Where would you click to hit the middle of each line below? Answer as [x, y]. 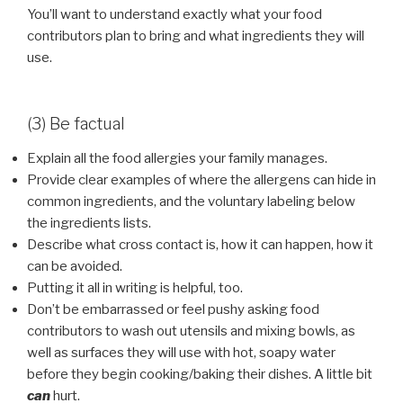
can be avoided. [75, 266]
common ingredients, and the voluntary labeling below [191, 201]
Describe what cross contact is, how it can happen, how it [200, 244]
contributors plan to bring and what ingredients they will [196, 36]
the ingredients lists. [89, 223]
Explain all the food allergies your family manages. [177, 158]
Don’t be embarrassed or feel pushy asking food [173, 309]
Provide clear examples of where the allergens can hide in [201, 179]
